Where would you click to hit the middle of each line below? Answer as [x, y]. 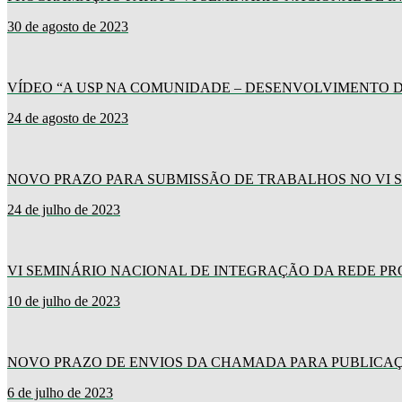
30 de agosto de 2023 [68, 27]
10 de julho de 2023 [64, 301]
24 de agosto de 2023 [68, 118]
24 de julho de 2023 [64, 210]
